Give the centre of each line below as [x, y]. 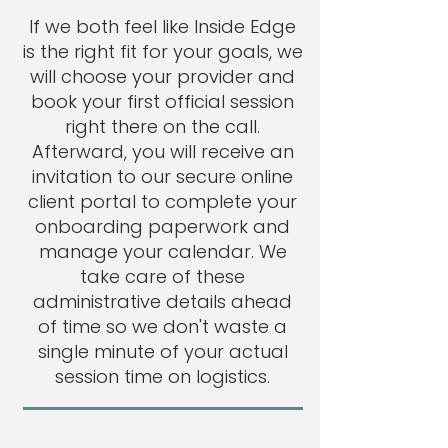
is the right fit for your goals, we [162, 51]
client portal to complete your [162, 201]
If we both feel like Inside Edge [162, 26]
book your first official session [162, 101]
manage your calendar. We [162, 251]
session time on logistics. [162, 376]
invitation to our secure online [162, 176]
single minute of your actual [162, 351]
